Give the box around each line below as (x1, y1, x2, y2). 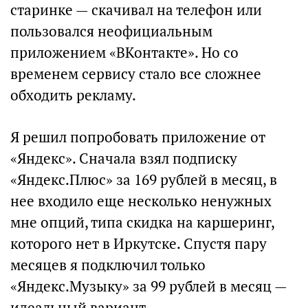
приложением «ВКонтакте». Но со (10, 43, 239, 62)
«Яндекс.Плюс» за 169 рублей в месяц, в (10, 170, 277, 189)
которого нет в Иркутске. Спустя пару (10, 234, 267, 253)
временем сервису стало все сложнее (10, 65, 261, 83)
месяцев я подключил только (10, 256, 206, 274)
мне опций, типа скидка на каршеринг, (10, 213, 274, 232)
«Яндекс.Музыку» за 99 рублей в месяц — (10, 277, 287, 296)
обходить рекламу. (10, 86, 136, 104)
